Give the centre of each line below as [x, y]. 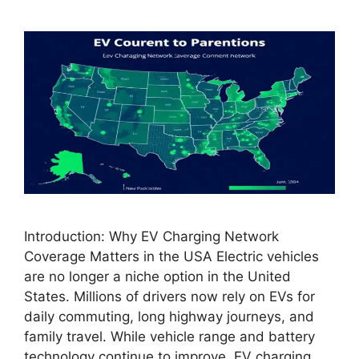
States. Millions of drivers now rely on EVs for [169, 296]
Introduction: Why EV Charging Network [151, 236]
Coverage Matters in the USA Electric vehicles [171, 256]
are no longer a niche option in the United [157, 276]
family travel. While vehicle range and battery [169, 336]
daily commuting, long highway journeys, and [169, 316]
